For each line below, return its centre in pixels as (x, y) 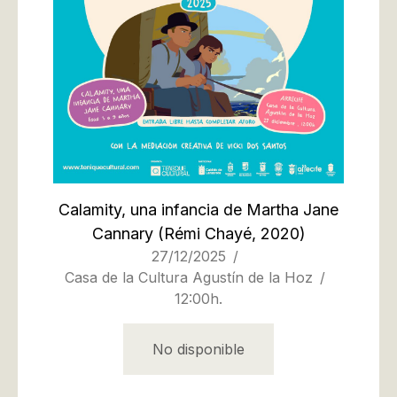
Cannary (122, 234)
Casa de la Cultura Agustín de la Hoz (189, 277)
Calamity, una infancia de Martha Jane (198, 210)
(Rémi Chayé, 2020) (229, 234)
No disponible (198, 349)
